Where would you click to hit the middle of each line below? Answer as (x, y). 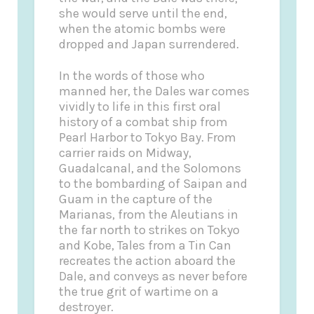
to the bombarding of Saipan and (153, 184)
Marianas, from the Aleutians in (149, 215)
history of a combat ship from (144, 122)
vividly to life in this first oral (140, 107)
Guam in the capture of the (136, 199)
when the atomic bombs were (143, 28)
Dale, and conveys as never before (153, 277)
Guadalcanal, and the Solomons (150, 169)
